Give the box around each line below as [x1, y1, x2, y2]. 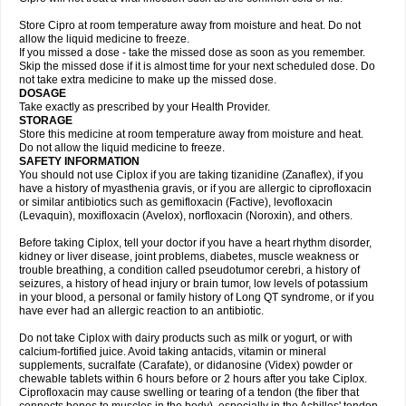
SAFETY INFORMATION [19, 155, 140, 168]
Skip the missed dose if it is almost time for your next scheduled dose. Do [19, 60, 375, 72]
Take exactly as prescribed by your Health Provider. [19, 101, 270, 113]
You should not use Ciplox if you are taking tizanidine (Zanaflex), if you [19, 169, 363, 181]
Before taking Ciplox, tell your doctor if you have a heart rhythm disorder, [19, 237, 372, 249]
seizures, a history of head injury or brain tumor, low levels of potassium [19, 277, 368, 290]
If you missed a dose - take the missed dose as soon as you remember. [19, 46, 365, 59]
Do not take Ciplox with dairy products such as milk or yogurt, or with [19, 332, 353, 344]
